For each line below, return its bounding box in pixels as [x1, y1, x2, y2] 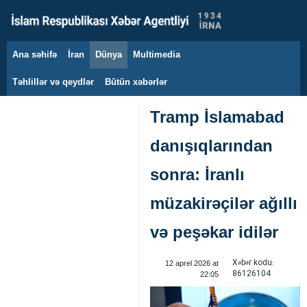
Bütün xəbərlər [105, 77, 167, 87]
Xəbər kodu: [232, 256, 274, 269]
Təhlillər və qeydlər [12, 77, 94, 87]
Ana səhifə [12, 49, 57, 60]
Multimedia [133, 49, 180, 60]
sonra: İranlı [150, 165, 245, 184]
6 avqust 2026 [34, 58, 82, 66]
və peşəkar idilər [150, 223, 278, 241]
